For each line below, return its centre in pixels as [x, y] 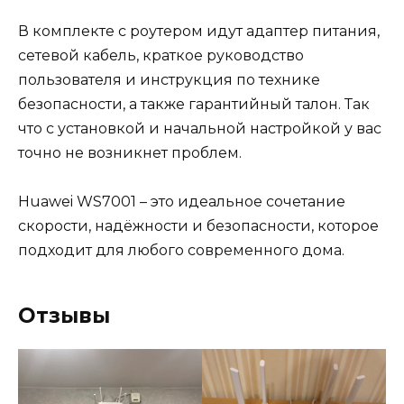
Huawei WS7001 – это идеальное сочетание [182, 201]
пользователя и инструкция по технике [169, 79]
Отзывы [64, 315]
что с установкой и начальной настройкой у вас [200, 128]
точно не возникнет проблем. [130, 152]
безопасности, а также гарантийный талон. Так [194, 104]
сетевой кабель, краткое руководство [161, 55]
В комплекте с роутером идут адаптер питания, [199, 31]
